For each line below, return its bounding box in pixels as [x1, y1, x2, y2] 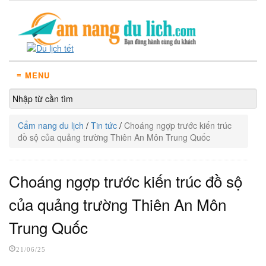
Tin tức [91, 119, 117, 131]
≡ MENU [17, 69, 50, 81]
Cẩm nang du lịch [18, 119, 84, 131]
